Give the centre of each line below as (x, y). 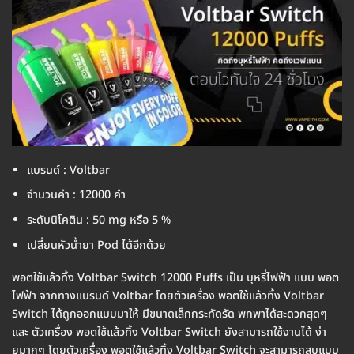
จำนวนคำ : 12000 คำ (76, 195)
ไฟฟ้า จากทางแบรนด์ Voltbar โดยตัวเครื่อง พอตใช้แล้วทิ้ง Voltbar (168, 296)
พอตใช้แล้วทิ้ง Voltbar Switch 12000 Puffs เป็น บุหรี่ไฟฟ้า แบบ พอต (175, 278)
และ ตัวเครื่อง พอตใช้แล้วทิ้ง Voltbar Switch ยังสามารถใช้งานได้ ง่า (169, 333)
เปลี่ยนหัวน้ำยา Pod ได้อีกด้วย (96, 245)
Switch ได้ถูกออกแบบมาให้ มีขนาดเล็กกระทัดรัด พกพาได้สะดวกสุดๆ (169, 314)
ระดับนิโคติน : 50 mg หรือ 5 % (98, 220)
